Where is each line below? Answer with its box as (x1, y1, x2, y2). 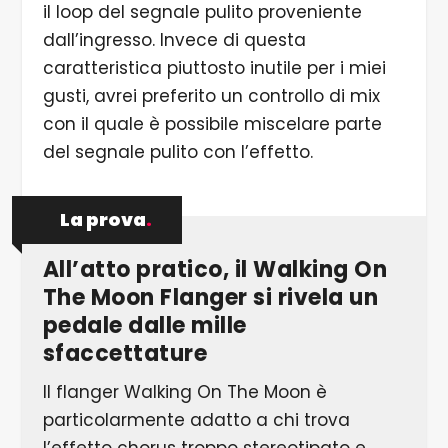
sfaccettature (42, 338, 208, 370)
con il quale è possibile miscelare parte (42, 112, 382, 137)
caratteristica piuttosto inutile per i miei (42, 56, 386, 81)
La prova (60, 207, 147, 233)
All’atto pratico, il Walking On (42, 254, 388, 286)
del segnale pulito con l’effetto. (42, 140, 313, 165)
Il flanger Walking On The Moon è (42, 380, 327, 405)
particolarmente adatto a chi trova (42, 408, 350, 433)
